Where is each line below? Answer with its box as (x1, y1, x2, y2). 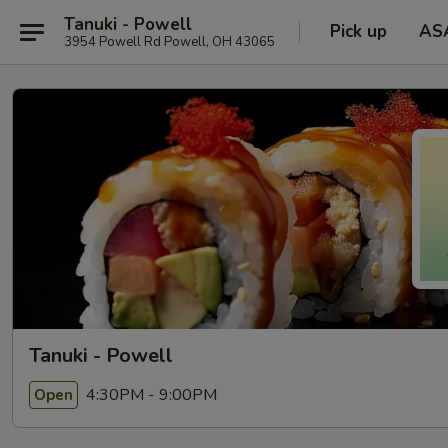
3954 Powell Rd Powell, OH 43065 (64, 32, 275, 51)
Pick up (330, 20, 387, 43)
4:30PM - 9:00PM (82, 383, 217, 406)
